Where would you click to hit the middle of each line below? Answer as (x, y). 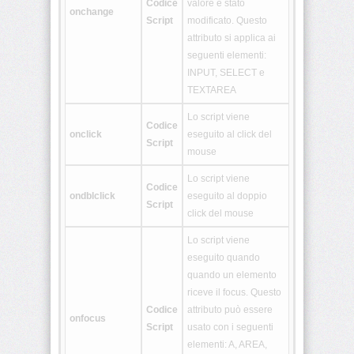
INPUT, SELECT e (226, 73)
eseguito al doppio (227, 196)
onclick (86, 135)
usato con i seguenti (230, 328)
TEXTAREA (212, 90)
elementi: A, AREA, (227, 345)
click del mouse (220, 214)
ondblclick (92, 196)
